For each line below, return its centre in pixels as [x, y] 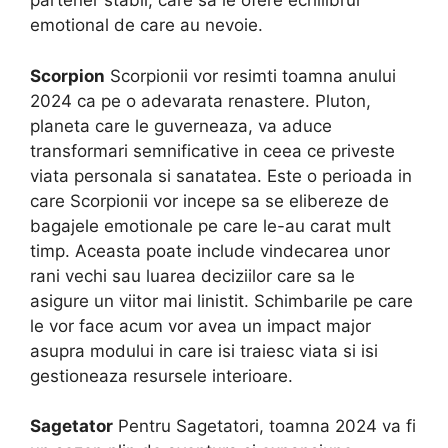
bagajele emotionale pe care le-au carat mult [210, 225]
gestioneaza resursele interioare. [161, 375]
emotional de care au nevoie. [146, 25]
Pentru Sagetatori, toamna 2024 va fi [264, 426]
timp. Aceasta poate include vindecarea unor [210, 250]
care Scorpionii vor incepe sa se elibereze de [209, 200]
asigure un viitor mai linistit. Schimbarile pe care [221, 300]
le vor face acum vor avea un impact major [200, 325]
